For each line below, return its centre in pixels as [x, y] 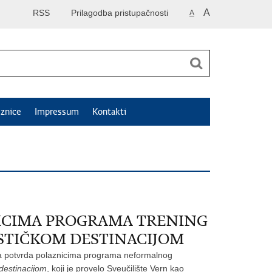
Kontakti [109, 112]
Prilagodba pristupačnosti [120, 13]
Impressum [57, 112]
